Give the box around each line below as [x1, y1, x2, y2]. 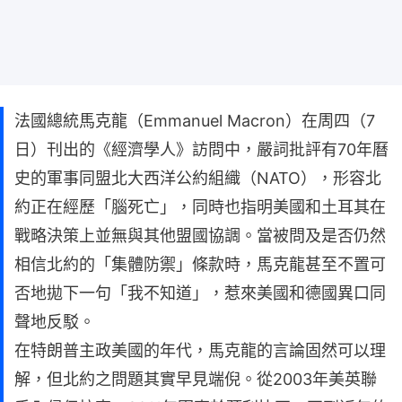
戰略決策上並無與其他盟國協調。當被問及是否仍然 [14, 225, 386, 245]
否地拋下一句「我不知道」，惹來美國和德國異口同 [14, 283, 386, 302]
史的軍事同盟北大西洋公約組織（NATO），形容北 [14, 168, 381, 188]
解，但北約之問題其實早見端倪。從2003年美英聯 [14, 369, 377, 389]
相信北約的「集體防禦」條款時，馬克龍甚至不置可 [14, 254, 386, 274]
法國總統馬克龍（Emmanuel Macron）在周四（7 [14, 110, 375, 130]
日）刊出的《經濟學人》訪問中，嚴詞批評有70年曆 [14, 139, 389, 159]
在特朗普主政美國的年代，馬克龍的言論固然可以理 [14, 340, 386, 360]
